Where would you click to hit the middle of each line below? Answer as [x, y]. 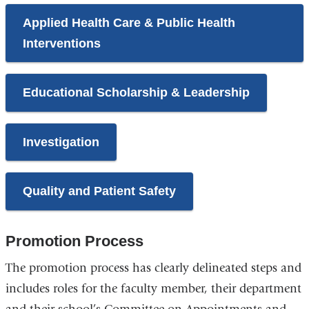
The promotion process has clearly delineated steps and [153, 268]
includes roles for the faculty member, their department [153, 289]
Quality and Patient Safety [99, 191]
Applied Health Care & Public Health [129, 22]
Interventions [61, 43]
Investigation [61, 142]
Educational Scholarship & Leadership [136, 93]
